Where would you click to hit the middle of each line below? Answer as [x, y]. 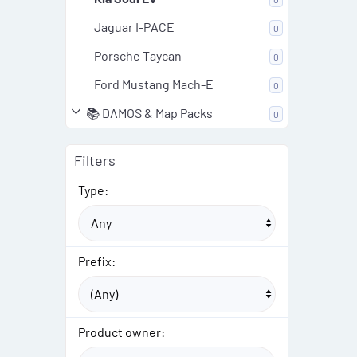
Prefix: [97, 261]
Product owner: [122, 332]
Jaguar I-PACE [134, 27]
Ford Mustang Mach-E [153, 84]
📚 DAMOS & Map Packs [149, 113]
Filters [95, 161]
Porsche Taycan [137, 56]
